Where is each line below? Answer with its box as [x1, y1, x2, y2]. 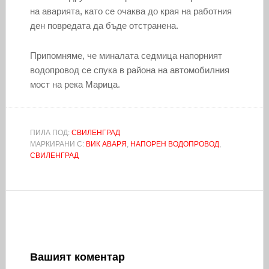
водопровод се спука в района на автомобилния [29, 64, 229, 75]
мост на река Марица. [29, 79, 120, 89]
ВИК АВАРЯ [85, 139, 127, 148]
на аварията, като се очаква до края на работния [29, 5, 232, 16]
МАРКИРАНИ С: [29, 139, 86, 148]
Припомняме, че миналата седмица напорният [29, 50, 222, 61]
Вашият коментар [29, 250, 125, 263]
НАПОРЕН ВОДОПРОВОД [130, 139, 219, 148]
